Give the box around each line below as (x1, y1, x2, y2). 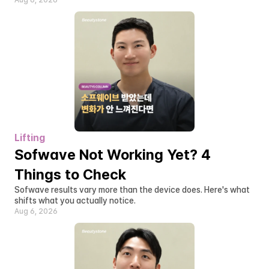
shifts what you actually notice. (14, 196, 136, 205)
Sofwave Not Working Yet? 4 (14, 146, 211, 163)
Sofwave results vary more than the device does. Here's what (14, 185, 250, 195)
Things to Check (14, 166, 126, 183)
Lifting (14, 132, 45, 144)
